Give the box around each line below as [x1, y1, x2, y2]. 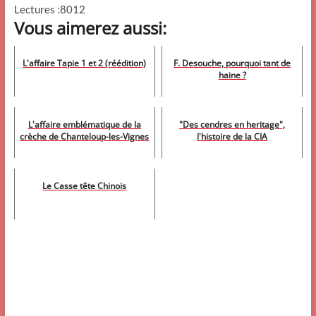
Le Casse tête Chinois [42, 179, 127, 192]
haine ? [218, 68, 246, 81]
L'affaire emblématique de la [28, 118, 141, 130]
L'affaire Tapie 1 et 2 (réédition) [23, 56, 147, 69]
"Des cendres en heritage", [179, 118, 286, 130]
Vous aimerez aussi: [13, 16, 166, 39]
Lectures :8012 [13, 2, 85, 16]
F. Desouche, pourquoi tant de [174, 56, 291, 69]
